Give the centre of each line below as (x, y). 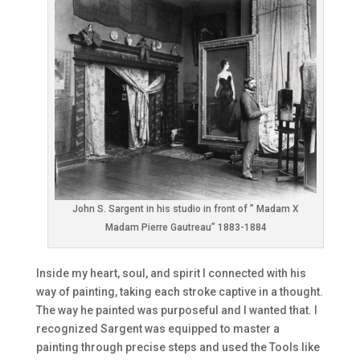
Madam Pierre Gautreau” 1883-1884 (186, 228)
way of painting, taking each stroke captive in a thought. (179, 292)
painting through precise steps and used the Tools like (178, 348)
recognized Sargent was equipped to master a (157, 329)
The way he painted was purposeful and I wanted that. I (176, 311)
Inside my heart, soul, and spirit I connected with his (171, 274)
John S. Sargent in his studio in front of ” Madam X (186, 209)
